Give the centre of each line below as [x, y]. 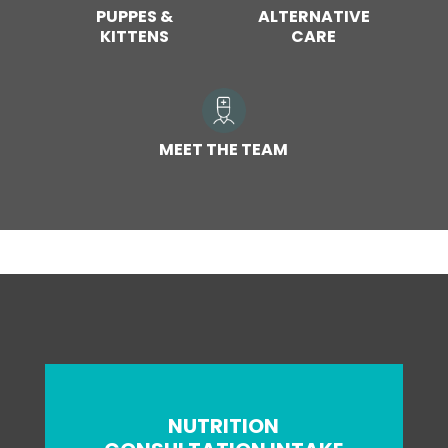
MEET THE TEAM [224, 150]
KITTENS [134, 37]
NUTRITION [224, 426]
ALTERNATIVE [313, 17]
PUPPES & [134, 17]
